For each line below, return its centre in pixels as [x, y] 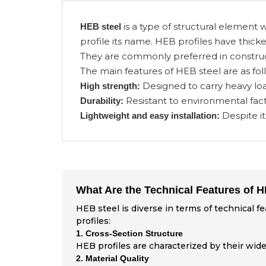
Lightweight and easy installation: [150, 115]
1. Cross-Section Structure [129, 233]
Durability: [102, 101]
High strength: [110, 86]
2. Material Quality [112, 258]
